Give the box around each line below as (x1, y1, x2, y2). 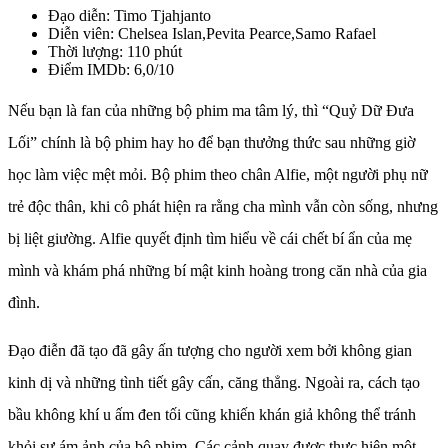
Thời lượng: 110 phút (48, 43, 182, 61)
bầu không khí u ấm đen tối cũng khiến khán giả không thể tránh (8, 406, 416, 424)
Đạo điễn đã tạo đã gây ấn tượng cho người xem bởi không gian (8, 342, 412, 360)
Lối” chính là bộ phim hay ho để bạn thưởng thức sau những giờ (8, 134, 415, 152)
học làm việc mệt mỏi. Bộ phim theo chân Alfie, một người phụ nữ (8, 166, 428, 184)
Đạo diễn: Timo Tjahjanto (48, 7, 211, 25)
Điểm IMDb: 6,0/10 (48, 61, 174, 79)
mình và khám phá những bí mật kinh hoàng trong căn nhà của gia (8, 262, 427, 280)
